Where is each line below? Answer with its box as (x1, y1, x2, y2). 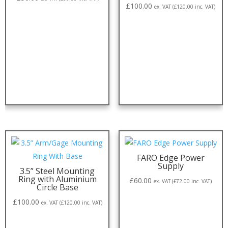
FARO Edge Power (136, 152, 205, 164)
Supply (157, 160, 184, 172)
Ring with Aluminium (18, 174, 97, 185)
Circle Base (36, 182, 78, 193)
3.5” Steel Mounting (20, 165, 95, 177)
